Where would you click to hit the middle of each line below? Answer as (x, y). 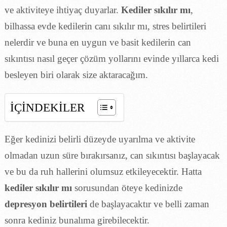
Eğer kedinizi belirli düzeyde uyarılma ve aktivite (100, 139)
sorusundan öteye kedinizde (127, 187)
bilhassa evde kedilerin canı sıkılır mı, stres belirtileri (105, 26)
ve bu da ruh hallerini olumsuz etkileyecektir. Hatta (103, 171)
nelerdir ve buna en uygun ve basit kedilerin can (98, 42)
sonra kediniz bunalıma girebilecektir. (77, 220)
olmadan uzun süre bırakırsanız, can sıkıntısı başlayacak (112, 155)
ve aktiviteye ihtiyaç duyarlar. (63, 10)
